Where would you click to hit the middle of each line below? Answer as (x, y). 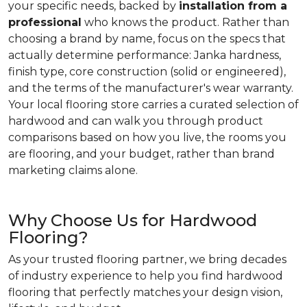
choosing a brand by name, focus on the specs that (147, 39)
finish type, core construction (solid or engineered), (147, 72)
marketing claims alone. (73, 170)
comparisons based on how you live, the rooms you (147, 137)
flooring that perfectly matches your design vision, (145, 292)
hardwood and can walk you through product (136, 121)
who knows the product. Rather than (185, 22)
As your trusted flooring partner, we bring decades (147, 259)
